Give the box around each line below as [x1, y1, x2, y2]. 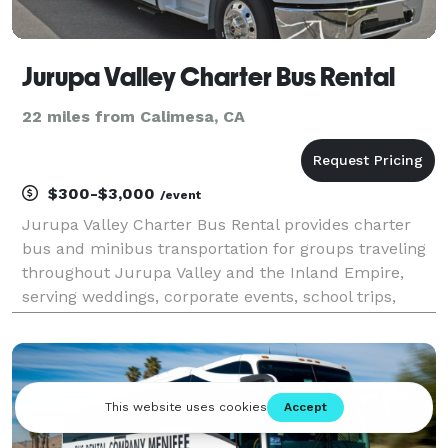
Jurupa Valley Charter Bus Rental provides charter [22, 214, 411, 234]
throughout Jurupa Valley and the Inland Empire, [22, 262, 404, 282]
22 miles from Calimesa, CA [22, 106, 245, 126]
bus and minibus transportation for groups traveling [22, 238, 426, 258]
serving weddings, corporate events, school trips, [22, 286, 396, 306]
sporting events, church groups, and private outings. [22, 310, 426, 330]
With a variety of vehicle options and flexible [22, 334, 362, 354]
